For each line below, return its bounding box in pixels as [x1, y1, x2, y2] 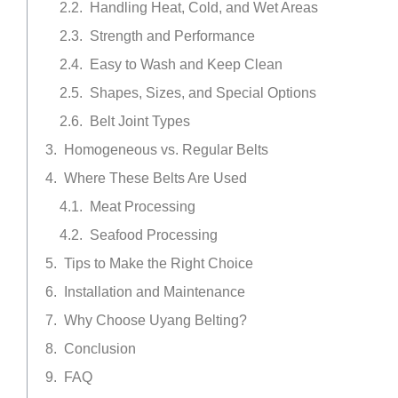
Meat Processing [90, 199, 195, 214]
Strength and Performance [90, 28, 255, 44]
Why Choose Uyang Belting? [64, 313, 247, 328]
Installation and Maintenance [64, 284, 245, 299]
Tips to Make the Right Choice [64, 256, 253, 271]
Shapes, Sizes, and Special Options [90, 85, 316, 100]
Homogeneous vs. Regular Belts [64, 142, 268, 157]
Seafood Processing [90, 227, 218, 243]
